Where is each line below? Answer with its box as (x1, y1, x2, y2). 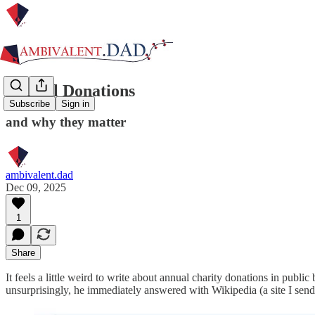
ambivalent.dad (6, 168, 73, 181)
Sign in (61, 98, 89, 110)
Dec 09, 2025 (6, 181, 66, 193)
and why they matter (6, 114, 126, 129)
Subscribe (9, 98, 50, 110)
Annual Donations (6, 81, 135, 100)
